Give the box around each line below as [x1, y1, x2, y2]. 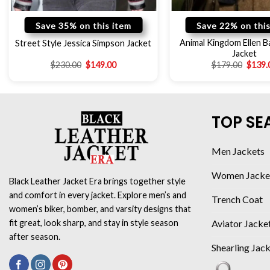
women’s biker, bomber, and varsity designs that [9, 203, 191, 214]
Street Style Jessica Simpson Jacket [15, 38, 152, 49]
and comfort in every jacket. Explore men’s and [9, 189, 186, 200]
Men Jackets [212, 145, 265, 157]
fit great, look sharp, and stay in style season [9, 217, 178, 228]
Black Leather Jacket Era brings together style [9, 175, 186, 186]
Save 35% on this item [35, 20, 131, 31]
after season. [9, 231, 60, 242]
